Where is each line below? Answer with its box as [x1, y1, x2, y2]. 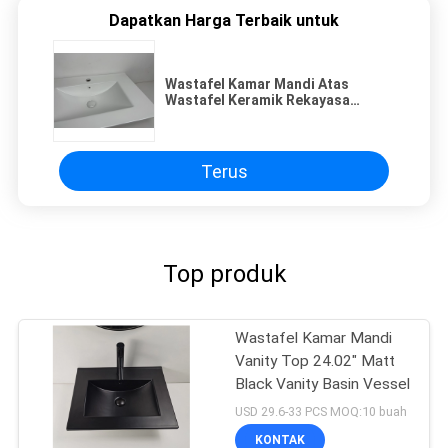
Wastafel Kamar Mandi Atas [165, 76, 349, 93]
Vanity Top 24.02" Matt [235, 352, 396, 371]
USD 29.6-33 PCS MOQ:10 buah [235, 403, 408, 419]
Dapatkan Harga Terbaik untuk [109, 11, 339, 31]
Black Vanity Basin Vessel [235, 375, 411, 394]
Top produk [162, 260, 286, 289]
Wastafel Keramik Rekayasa [165, 92, 350, 109]
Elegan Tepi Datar [165, 108, 283, 125]
